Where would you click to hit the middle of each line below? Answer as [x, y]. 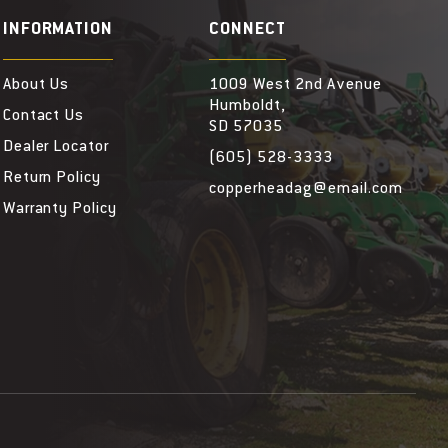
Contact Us [43, 116]
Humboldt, [247, 106]
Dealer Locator [56, 147]
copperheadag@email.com [306, 189]
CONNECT [248, 30]
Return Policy [52, 178]
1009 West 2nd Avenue [295, 85]
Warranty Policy [60, 209]
